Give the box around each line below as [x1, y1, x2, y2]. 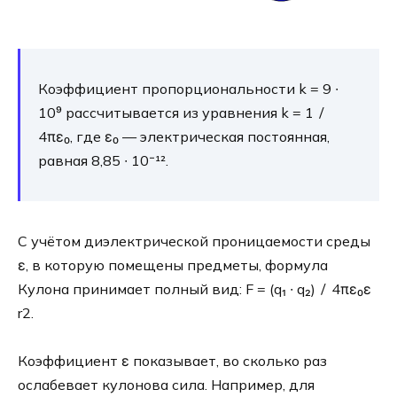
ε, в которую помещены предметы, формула [18, 255, 328, 274]
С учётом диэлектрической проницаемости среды [18, 231, 370, 250]
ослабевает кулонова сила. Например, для [18, 376, 315, 394]
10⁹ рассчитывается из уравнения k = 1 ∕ [38, 103, 326, 121]
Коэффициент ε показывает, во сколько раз [18, 352, 327, 370]
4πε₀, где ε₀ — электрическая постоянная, [38, 127, 330, 145]
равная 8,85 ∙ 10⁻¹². [38, 151, 168, 169]
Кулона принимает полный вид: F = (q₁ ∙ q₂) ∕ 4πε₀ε [18, 279, 371, 298]
